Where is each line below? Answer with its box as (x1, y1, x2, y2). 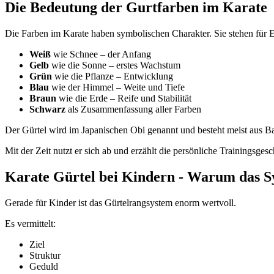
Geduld (29, 261, 58, 272)
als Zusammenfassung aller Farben (65, 104, 201, 115)
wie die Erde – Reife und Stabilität (56, 93, 191, 104)
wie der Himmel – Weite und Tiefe (49, 82, 185, 93)
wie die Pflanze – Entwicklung (52, 71, 173, 82)
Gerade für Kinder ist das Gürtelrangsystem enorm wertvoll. (5, 198, 236, 209)
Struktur (29, 250, 61, 261)
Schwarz (29, 104, 65, 115)
